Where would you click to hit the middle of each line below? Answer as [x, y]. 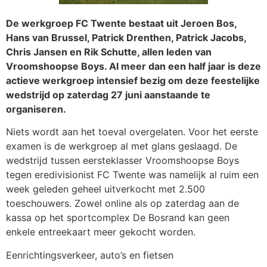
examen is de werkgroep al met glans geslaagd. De [122, 146]
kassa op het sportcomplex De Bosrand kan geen [118, 218]
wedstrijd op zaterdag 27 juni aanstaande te [108, 95]
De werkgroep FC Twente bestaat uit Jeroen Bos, [121, 23]
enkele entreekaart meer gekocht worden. [101, 232]
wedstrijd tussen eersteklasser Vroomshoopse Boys [122, 161]
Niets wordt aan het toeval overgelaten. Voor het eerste [132, 132]
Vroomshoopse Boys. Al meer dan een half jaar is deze [133, 66]
